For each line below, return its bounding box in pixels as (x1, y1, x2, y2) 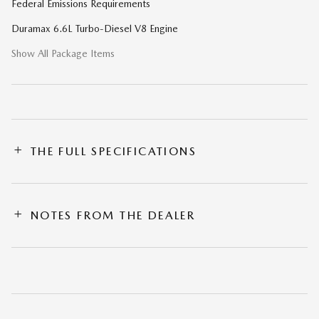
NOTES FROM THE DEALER (30, 208, 196, 222)
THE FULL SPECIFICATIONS (30, 144, 197, 158)
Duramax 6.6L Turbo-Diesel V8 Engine (11, 22, 178, 34)
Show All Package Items (11, 47, 115, 59)
